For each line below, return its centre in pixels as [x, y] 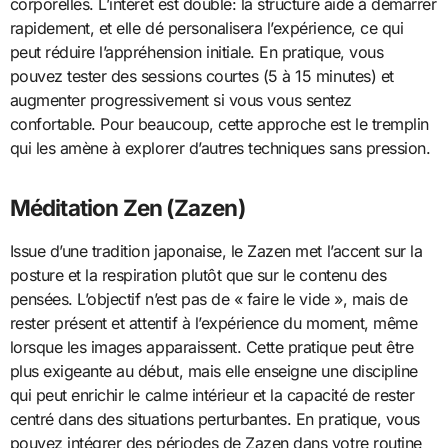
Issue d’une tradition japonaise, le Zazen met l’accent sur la [216, 250]
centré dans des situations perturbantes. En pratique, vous [214, 418]
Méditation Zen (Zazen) [127, 207]
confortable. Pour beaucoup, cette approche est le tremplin [219, 123]
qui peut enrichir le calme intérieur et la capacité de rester [212, 394]
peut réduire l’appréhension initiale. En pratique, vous [196, 51]
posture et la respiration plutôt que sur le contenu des [198, 274]
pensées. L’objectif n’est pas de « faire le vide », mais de [208, 298]
